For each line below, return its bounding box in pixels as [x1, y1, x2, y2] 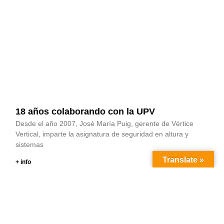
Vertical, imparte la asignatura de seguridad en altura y [15, 129, 189, 138]
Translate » [162, 155, 204, 164]
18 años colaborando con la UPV [15, 106, 155, 116]
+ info [15, 158, 31, 165]
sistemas [15, 140, 44, 148]
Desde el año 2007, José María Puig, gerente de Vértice [15, 119, 194, 127]
